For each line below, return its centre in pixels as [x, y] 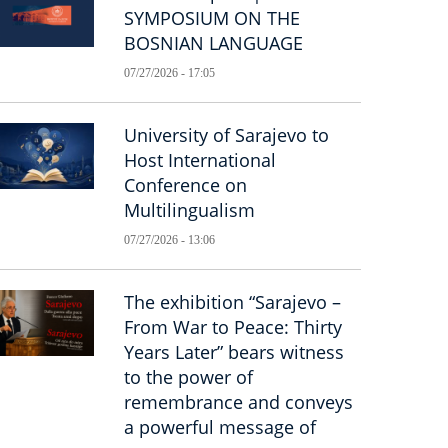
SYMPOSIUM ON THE [212, 18]
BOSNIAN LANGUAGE [214, 43]
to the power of [189, 377]
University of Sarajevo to [227, 135]
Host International [200, 160]
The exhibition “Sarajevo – [233, 302]
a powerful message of [220, 427]
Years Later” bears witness [234, 352]
